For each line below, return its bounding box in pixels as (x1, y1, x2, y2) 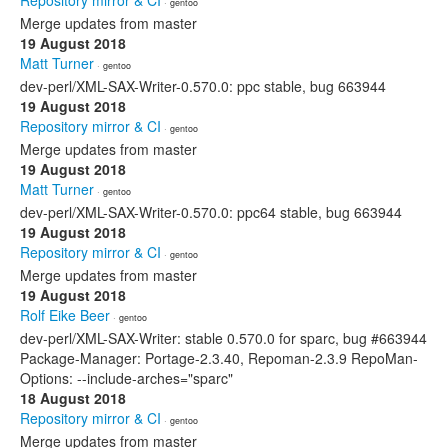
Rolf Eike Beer (20, 305, 110, 325)
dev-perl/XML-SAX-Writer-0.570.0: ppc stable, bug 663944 (20, 76, 386, 96)
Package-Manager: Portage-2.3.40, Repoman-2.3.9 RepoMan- (20, 348, 418, 368)
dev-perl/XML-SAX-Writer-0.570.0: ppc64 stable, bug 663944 (20, 202, 402, 222)
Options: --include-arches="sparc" (20, 368, 233, 388)
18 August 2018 (20, 388, 126, 408)
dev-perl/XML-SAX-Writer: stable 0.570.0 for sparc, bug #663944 (20, 328, 427, 348)
